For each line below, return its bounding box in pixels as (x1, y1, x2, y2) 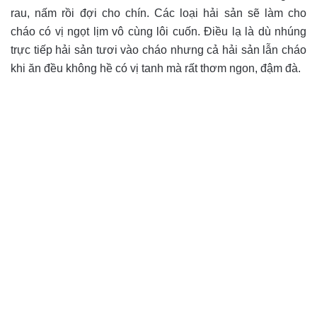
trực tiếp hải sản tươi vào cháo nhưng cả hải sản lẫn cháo (11, 44, 306, 57)
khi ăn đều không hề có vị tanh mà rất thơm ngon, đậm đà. (11, 62, 301, 75)
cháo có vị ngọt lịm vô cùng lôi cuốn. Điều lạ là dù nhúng (11, 25, 306, 38)
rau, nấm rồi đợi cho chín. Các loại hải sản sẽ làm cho (11, 7, 306, 20)
